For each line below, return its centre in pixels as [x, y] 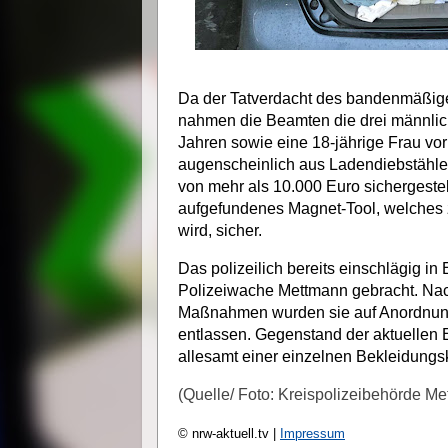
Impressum [312, 433]
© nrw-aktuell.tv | [229, 433]
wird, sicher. [220, 231]
